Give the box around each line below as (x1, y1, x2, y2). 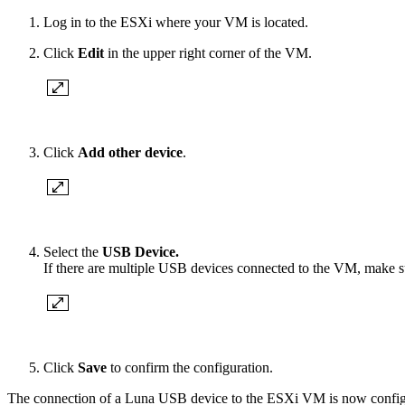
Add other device (78, 145, 183, 161)
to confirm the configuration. (107, 360, 273, 376)
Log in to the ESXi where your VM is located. (43, 14, 308, 31)
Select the (43, 244, 102, 260)
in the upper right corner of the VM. (104, 45, 312, 61)
